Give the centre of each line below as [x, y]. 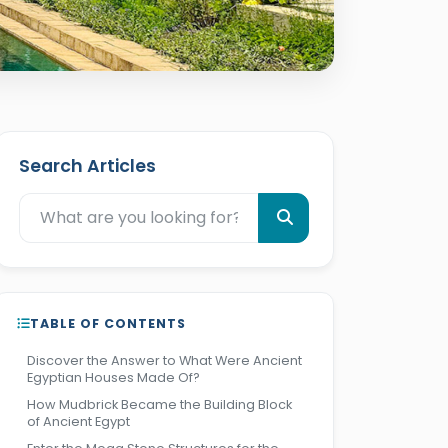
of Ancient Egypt [78, 421]
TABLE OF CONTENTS [108, 323]
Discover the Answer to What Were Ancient [164, 360]
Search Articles [87, 166]
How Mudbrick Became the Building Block [159, 404]
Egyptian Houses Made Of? [113, 377]
